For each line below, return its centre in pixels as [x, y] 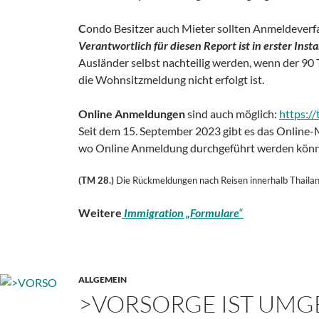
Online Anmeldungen [132, 113]
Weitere [100, 212]
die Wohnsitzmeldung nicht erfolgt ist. [171, 79]
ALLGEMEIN [103, 279]
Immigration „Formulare [182, 212]
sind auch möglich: [232, 113]
